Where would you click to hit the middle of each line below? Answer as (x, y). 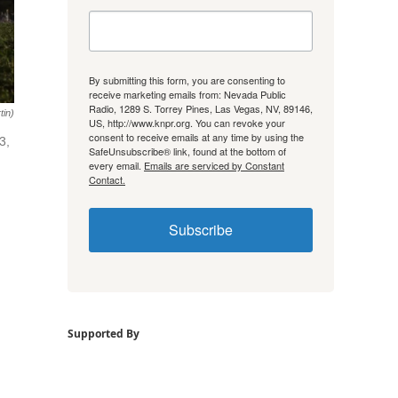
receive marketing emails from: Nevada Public (187, 94)
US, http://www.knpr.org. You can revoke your (187, 122)
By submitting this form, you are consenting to (187, 80)
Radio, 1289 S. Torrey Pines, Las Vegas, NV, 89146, (201, 108)
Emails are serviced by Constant (214, 165)
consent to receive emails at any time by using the (196, 136)
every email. (116, 165)
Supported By (103, 333)
